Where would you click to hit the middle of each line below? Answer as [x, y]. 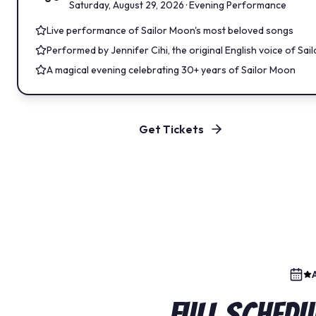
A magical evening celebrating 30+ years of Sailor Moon [171, 70]
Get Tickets [171, 129]
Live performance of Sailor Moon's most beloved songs [170, 31]
